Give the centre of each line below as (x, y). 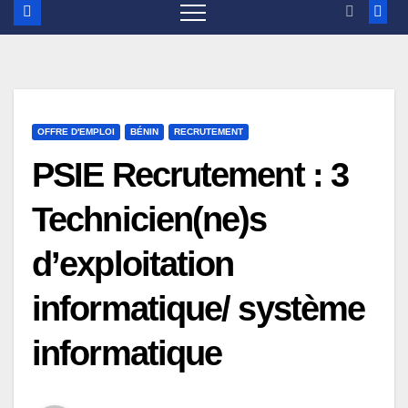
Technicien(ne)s (149, 219)
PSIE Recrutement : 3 (190, 174)
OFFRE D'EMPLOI (76, 131)
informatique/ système (199, 308)
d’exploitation (133, 264)
